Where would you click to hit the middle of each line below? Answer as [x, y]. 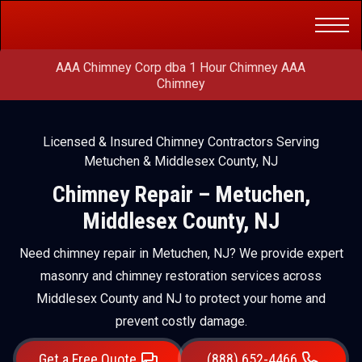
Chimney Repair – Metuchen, [181, 194]
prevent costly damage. [181, 321]
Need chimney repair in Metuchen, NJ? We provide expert [181, 253]
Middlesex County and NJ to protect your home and [181, 299]
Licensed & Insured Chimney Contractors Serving [181, 142]
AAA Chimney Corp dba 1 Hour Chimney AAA [181, 67]
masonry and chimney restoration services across [181, 276]
